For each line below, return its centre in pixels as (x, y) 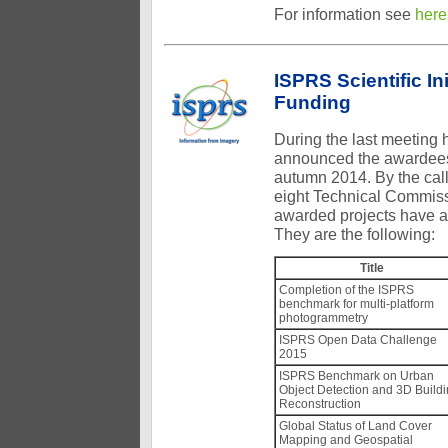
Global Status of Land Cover (355, 426)
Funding (312, 102)
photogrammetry (323, 318)
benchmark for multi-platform (356, 304)
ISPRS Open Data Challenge (358, 340)
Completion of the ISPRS (346, 290)
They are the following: (354, 234)
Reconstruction (320, 404)
